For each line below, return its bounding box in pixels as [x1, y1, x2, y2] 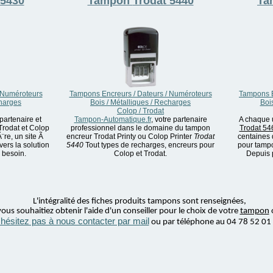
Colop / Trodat [117, 107, 164, 115]
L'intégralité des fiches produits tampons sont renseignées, [32, 197, 246, 206]
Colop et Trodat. [114, 149, 167, 158]
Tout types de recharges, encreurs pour [83, 141, 214, 149]
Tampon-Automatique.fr [74, 115, 151, 124]
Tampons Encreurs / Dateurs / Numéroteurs [69, 90, 212, 98]
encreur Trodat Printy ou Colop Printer [66, 132, 194, 141]
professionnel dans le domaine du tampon [71, 124, 210, 132]
